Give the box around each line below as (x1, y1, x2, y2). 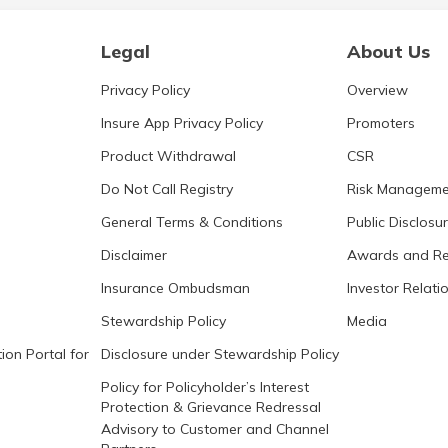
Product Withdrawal (101, 147, 236, 166)
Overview (347, 81, 408, 100)
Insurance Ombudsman (101, 279, 250, 298)
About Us (347, 40, 430, 64)
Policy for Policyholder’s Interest (101, 378, 309, 397)
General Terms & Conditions (101, 213, 283, 232)
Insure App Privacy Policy (101, 114, 263, 133)
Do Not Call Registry (101, 180, 233, 199)
